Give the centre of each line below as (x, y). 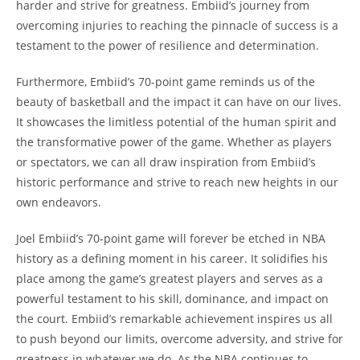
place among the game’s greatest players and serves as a (170, 279)
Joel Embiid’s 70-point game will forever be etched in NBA (171, 239)
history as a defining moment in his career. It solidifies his (172, 259)
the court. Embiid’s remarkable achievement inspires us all (174, 319)
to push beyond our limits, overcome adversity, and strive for (180, 339)
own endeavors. (59, 202)
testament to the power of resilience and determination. (168, 46)
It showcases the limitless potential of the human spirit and (176, 122)
